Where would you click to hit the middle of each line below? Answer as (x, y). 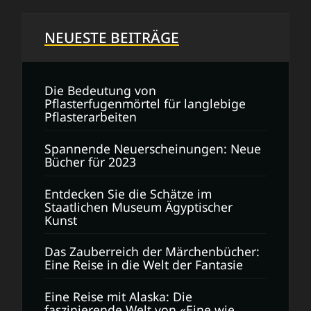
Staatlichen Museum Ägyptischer (138, 207)
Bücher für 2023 (90, 161)
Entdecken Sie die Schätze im (128, 193)
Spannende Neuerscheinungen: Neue (153, 148)
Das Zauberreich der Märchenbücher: (152, 252)
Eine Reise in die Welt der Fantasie (144, 265)
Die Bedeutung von (100, 91)
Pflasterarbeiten (91, 117)
